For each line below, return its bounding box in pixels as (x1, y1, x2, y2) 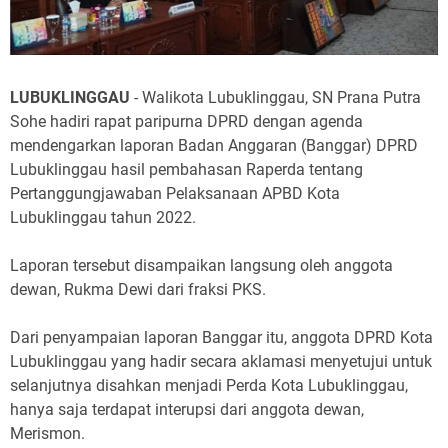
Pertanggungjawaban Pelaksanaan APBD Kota (10, 183, 340, 203)
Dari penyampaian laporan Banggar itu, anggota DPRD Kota (10, 327, 433, 347)
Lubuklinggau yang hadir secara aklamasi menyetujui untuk (10, 351, 432, 371)
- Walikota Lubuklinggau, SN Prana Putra (130, 87, 421, 107)
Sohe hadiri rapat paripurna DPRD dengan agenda (10, 111, 363, 131)
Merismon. (10, 423, 85, 443)
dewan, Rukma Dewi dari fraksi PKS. (10, 279, 266, 299)
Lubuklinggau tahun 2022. (10, 207, 196, 227)
